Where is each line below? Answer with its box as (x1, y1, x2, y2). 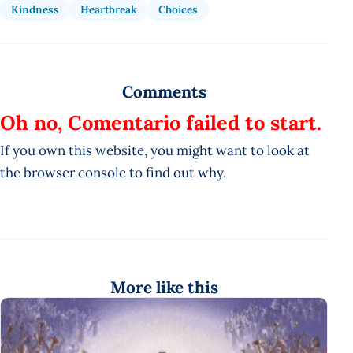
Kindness (10, 2, 59, 17)
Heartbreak (80, 2, 137, 17)
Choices (158, 2, 198, 17)
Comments (121, 81, 206, 103)
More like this (110, 276, 218, 298)
